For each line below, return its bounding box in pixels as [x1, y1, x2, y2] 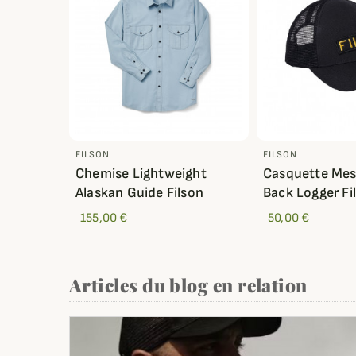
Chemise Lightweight [75, 165, 207, 183]
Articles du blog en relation [69, 273, 308, 298]
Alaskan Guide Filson [75, 184, 203, 202]
